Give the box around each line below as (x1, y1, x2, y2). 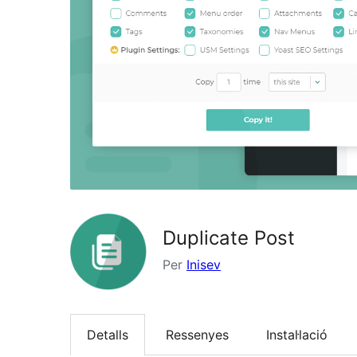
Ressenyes (166, 327, 229, 343)
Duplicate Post (163, 226, 295, 249)
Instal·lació (266, 327, 328, 343)
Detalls (87, 327, 128, 343)
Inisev (186, 256, 221, 273)
